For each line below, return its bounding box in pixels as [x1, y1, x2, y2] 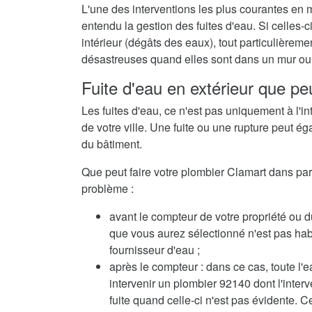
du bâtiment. [81, 136, 142, 152]
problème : [81, 180, 134, 196]
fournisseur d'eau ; [109, 242, 200, 258]
